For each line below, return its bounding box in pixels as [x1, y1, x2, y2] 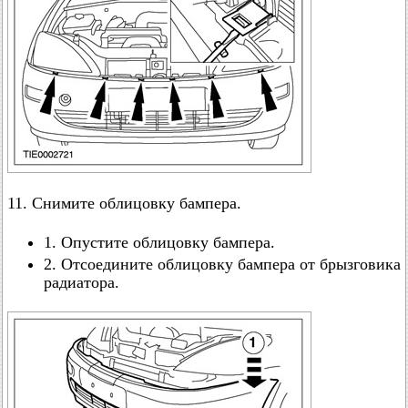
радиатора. [44, 273, 119, 291]
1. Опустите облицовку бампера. [44, 233, 275, 251]
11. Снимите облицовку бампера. [7, 194, 241, 212]
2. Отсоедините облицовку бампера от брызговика [44, 255, 401, 273]
